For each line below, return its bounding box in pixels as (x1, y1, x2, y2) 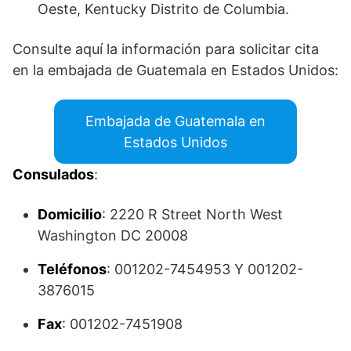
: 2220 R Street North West (102, 205, 283, 223)
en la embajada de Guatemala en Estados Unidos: (13, 61, 338, 78)
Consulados (13, 165, 94, 183)
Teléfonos (38, 260, 107, 277)
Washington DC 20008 (38, 226, 188, 244)
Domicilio (38, 205, 102, 223)
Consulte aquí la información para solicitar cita (13, 40, 319, 57)
